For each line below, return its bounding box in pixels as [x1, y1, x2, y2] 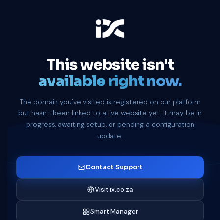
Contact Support [85, 163, 143, 171]
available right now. [38, 72, 182, 90]
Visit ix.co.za [95, 185, 133, 193]
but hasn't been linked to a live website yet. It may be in [18, 109, 202, 117]
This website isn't [46, 55, 174, 74]
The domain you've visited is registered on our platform [19, 97, 201, 106]
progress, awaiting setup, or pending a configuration [26, 120, 194, 129]
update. [97, 131, 123, 140]
